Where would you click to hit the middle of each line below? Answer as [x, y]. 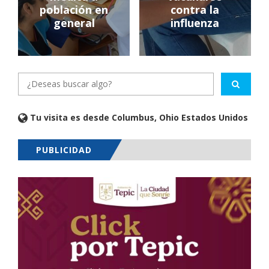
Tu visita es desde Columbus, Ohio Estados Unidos [138, 117]
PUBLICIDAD [64, 150]
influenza [195, 23]
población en [74, 9]
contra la [195, 9]
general [74, 23]
